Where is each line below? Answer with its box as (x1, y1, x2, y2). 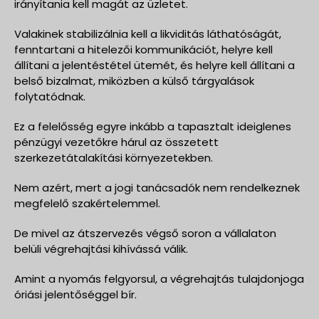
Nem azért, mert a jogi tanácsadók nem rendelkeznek (14, 179, 300, 195)
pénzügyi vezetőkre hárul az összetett (14, 134, 219, 150)
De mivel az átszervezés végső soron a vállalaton (14, 225, 276, 241)
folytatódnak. (14, 88, 85, 104)
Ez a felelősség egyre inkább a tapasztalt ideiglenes (14, 118, 291, 134)
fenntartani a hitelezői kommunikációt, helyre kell (14, 41, 273, 57)
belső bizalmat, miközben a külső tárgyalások (14, 73, 254, 88)
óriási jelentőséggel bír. (14, 286, 137, 302)
